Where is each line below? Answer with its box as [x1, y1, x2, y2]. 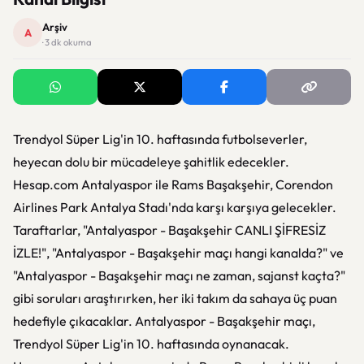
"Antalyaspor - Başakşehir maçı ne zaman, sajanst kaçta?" [13, 267, 345, 284]
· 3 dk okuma [42, 37, 92, 48]
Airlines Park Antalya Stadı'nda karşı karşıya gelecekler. [13, 199, 336, 215]
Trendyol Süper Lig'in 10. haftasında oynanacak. [13, 336, 289, 352]
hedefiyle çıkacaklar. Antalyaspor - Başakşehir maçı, [13, 313, 315, 329]
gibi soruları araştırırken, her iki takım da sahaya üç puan [13, 290, 337, 306]
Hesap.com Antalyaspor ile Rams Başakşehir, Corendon [13, 176, 333, 193]
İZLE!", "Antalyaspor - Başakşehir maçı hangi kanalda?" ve [13, 245, 344, 261]
